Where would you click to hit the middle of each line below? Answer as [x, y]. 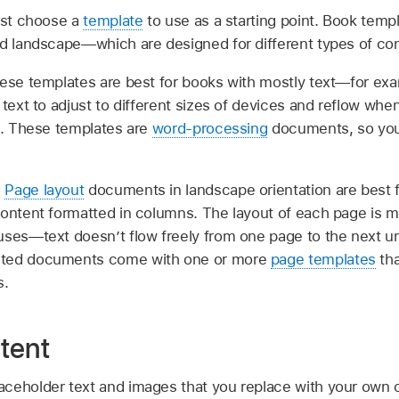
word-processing [210, 128]
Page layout [45, 189]
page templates [323, 259]
